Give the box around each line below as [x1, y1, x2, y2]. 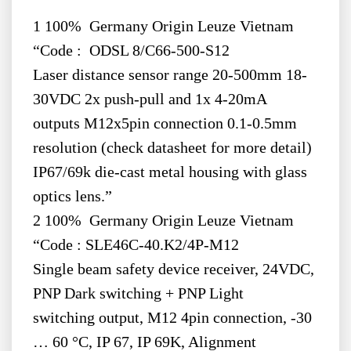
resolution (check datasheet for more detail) [32, 139, 312, 157]
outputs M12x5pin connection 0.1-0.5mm [32, 115, 297, 132]
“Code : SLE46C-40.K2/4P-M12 [32, 237, 239, 254]
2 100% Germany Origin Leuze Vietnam [32, 212, 294, 230]
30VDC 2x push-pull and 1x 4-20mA [32, 91, 267, 108]
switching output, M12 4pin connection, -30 [32, 309, 312, 327]
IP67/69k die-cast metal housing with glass [32, 164, 307, 181]
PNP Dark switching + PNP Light [32, 285, 244, 302]
